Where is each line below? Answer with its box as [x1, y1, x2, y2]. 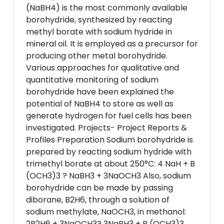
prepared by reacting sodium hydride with [26, 146, 191, 157]
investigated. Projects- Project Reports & [26, 122, 187, 133]
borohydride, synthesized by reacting [26, 14, 172, 25]
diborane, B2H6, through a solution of [26, 194, 169, 205]
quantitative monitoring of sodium [26, 74, 158, 85]
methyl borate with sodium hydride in [26, 26, 172, 37]
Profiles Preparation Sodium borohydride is [26, 134, 193, 145]
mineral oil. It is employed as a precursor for [26, 38, 198, 49]
